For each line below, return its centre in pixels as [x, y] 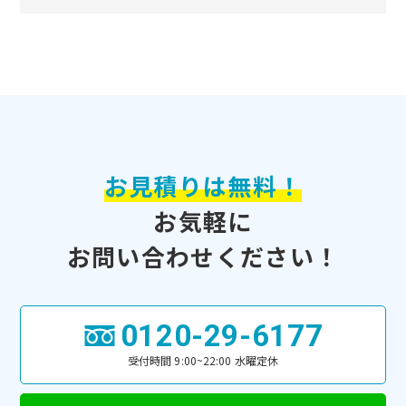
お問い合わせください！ [203, 256]
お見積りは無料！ [203, 185]
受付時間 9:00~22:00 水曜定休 [203, 360]
